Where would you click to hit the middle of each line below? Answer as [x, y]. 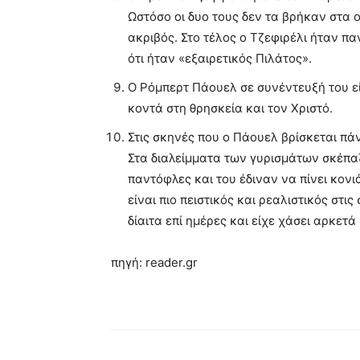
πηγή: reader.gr [154, 263]
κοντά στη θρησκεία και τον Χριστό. [230, 108]
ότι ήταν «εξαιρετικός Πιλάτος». [220, 59]
